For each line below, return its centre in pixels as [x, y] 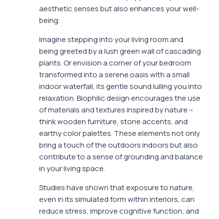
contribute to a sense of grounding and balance [121, 157]
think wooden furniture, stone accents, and [113, 122]
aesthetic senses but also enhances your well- [119, 9]
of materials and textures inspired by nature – [116, 110]
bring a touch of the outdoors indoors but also [119, 145]
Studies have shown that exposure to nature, [117, 188]
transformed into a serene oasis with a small [114, 75]
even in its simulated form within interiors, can [117, 199]
